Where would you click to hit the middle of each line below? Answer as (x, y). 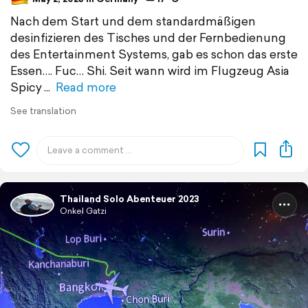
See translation (43, 111)
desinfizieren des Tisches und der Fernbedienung (148, 37)
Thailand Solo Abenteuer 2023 (130, 199)
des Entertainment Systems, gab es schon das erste (154, 54)
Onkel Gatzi (83, 210)
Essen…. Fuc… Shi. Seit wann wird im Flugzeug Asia (150, 70)
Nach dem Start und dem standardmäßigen (133, 21)
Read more (86, 87)
